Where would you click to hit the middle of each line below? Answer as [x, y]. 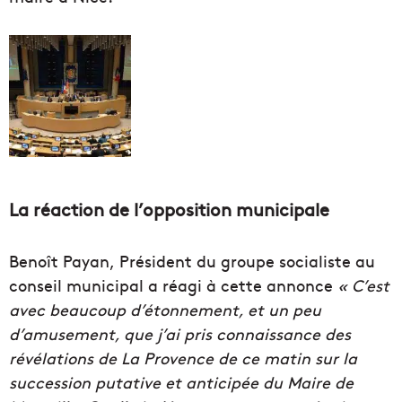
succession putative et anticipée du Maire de [181, 381]
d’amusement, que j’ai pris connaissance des [180, 333]
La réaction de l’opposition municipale [169, 208]
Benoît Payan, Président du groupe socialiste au [192, 260]
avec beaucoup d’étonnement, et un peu [165, 309]
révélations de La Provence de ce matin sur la [183, 357]
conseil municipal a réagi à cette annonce [171, 284]
